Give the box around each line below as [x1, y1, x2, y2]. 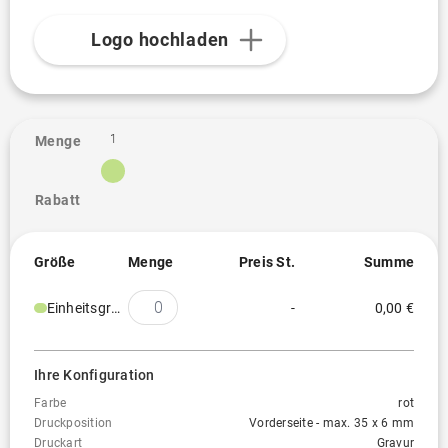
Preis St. [238, 254, 295, 270]
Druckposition [34, 416, 113, 430]
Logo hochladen [90, 29, 230, 50]
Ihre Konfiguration [34, 367, 155, 383]
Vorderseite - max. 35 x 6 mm [249, 416, 414, 430]
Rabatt [35, 192, 81, 208]
